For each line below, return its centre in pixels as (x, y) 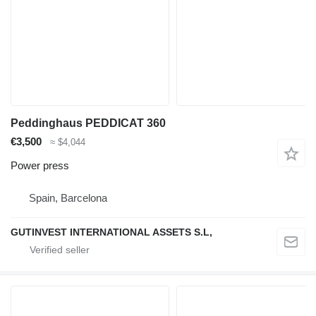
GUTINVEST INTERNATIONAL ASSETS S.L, (111, 232)
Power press (40, 166)
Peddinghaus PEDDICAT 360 (88, 123)
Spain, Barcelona (68, 198)
